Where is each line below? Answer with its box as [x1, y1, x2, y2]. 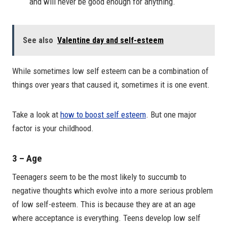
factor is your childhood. [12, 123, 94, 133]
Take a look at [12, 109, 60, 120]
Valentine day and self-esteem [57, 35, 164, 45]
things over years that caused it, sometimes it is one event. [12, 79, 210, 90]
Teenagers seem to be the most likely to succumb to [12, 172, 186, 182]
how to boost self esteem [60, 109, 146, 120]
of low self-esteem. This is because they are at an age [12, 199, 196, 210]
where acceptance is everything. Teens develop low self [12, 213, 201, 223]
